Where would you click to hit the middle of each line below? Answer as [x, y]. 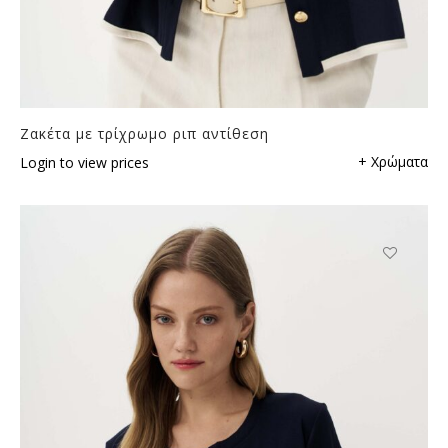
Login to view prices [84, 162]
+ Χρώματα [393, 161]
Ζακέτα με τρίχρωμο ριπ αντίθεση [144, 133]
